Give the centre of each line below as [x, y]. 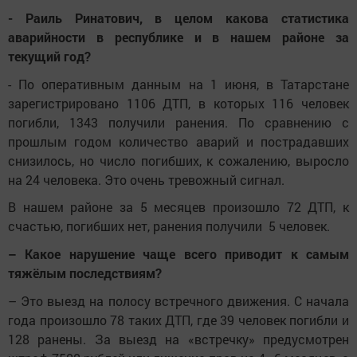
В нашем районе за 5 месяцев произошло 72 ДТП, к [178, 207]
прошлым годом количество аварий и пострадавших [178, 141]
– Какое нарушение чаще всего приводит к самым [178, 253]
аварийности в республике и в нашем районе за [178, 37]
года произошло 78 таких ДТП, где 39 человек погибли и [178, 320]
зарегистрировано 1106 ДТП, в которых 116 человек [178, 103]
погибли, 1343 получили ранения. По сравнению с [178, 122]
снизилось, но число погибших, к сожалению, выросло [178, 160]
